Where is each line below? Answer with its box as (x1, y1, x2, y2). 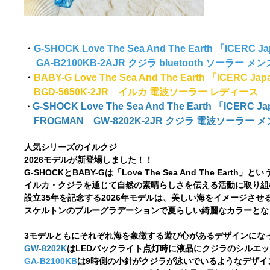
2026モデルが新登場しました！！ (24, 155, 154, 165)
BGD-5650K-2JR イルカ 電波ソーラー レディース (24, 87, 259, 97)
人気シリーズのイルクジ (24, 142, 118, 152)
